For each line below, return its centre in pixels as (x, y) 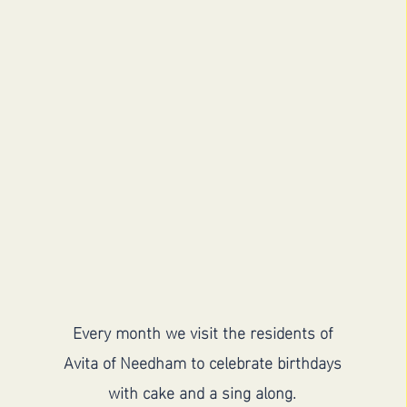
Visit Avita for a (202, 236)
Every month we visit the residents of (202, 331)
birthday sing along (203, 277)
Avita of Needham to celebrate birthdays (202, 361)
